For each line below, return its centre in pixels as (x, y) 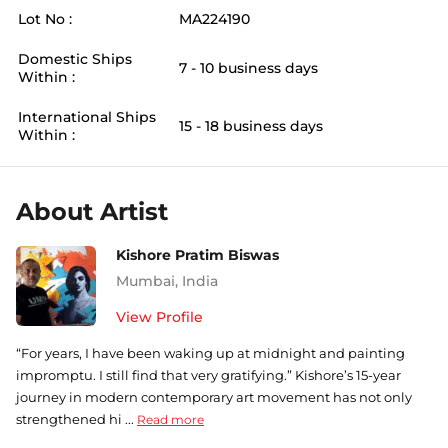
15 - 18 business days (251, 126)
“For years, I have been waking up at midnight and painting (210, 353)
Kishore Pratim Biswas (197, 255)
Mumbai (145, 281)
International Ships (87, 117)
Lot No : (45, 19)
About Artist (92, 211)
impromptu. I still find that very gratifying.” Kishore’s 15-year (208, 375)
